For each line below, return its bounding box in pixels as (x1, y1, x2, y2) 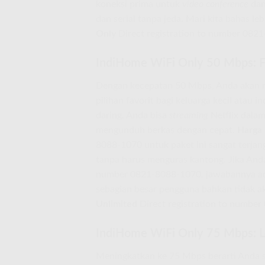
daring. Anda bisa (96, 111, 169, 121)
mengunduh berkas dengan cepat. (96, 125, 237, 135)
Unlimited (96, 199, 137, 209)
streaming (169, 111, 208, 121)
